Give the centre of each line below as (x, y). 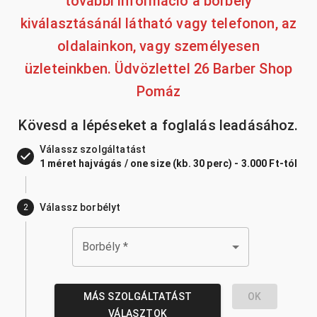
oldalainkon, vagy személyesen (158, 46)
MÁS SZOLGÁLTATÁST (138, 297)
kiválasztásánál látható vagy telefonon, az (158, 24)
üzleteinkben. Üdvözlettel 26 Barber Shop (158, 69)
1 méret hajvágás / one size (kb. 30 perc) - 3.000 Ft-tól (169, 164)
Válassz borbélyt (80, 208)
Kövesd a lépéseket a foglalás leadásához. (158, 126)
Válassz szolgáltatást (93, 150)
